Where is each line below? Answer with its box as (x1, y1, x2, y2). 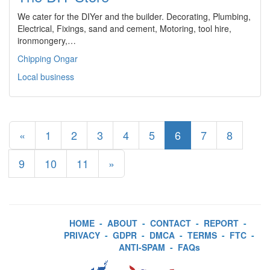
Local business (17, 71, 74, 83)
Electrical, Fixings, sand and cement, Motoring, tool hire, (17, 22, 231, 34)
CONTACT (150, 217, 191, 229)
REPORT (204, 217, 239, 229)
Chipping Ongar (17, 52, 78, 64)
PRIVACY (64, 229, 100, 241)
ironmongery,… (17, 34, 76, 46)
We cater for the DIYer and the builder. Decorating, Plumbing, (17, 10, 251, 22)
